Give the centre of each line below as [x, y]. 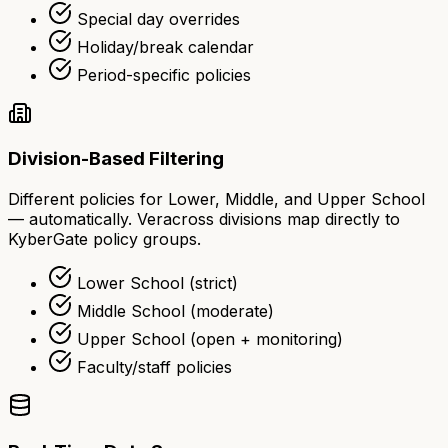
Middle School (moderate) [175, 310]
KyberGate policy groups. [104, 238]
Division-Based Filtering [116, 159]
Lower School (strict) [157, 282]
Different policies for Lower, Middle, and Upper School [216, 198]
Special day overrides [158, 18]
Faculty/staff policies [154, 366]
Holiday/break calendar [165, 46]
